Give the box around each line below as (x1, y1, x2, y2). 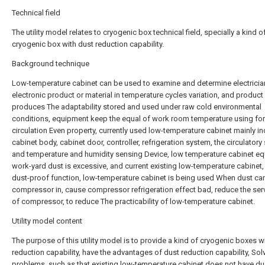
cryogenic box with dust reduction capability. (12, 40, 164, 49)
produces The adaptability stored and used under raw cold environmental (12, 102, 261, 111)
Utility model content (12, 216, 82, 225)
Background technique (12, 59, 89, 68)
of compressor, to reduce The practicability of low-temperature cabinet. (12, 197, 255, 206)
